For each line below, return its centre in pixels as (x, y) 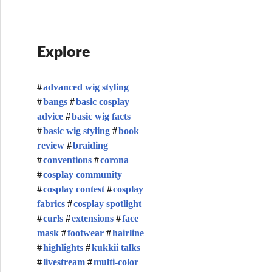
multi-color (116, 262)
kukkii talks (116, 247)
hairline (128, 233)
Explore (63, 53)
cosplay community (83, 175)
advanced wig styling (86, 87)
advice (50, 116)
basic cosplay (103, 102)
